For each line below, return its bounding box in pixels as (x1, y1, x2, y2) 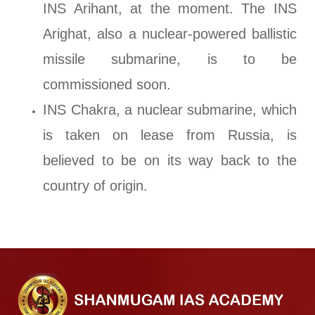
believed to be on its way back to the (43, 153, 297, 169)
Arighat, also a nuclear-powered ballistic (43, 26, 297, 42)
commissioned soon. (43, 77, 172, 93)
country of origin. (43, 178, 148, 194)
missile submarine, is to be (43, 51, 297, 67)
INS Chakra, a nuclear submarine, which (43, 102, 297, 118)
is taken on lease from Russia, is (43, 127, 297, 143)
